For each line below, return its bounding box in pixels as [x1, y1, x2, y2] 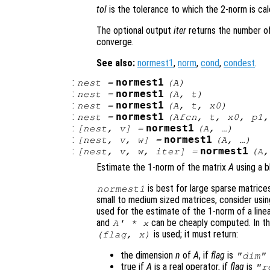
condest [224, 57, 255, 69]
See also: [96, 57, 135, 69]
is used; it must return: [151, 228, 238, 240]
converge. [96, 36, 134, 48]
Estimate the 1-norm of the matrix [96, 161, 228, 173]
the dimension [121, 249, 175, 261]
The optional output [96, 24, 174, 36]
